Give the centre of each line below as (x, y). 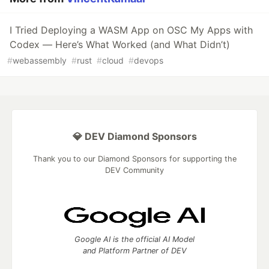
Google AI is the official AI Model (134, 239)
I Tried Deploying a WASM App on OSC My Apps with (131, 30)
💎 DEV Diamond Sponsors (134, 136)
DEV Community (134, 170)
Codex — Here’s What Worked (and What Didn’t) (120, 44)
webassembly (40, 60)
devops (149, 60)
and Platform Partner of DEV (134, 250)
